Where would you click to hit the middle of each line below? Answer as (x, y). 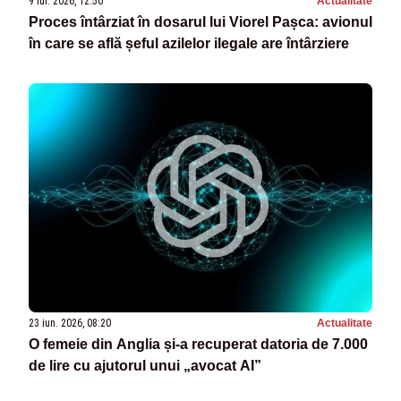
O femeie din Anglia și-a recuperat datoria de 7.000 (198, 344)
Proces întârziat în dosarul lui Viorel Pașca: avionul (200, 21)
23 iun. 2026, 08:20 (70, 323)
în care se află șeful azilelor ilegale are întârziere (189, 43)
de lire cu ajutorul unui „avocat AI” (145, 365)
